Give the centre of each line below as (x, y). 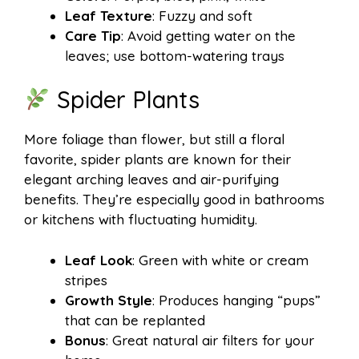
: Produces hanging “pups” (236, 300)
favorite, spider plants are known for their (157, 159)
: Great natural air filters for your (210, 340)
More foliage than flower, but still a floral (154, 139)
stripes (86, 280)
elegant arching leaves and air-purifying (151, 179)
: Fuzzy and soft (202, 15)
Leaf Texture (109, 15)
